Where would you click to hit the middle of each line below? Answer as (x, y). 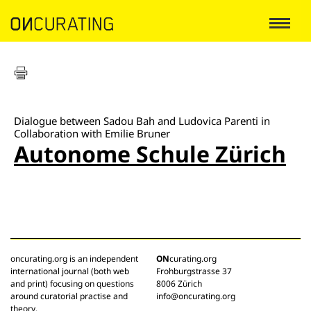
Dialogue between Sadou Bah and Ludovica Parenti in (142, 121)
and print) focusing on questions (72, 284)
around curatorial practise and (69, 296)
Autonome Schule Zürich (150, 154)
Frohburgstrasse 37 (194, 271)
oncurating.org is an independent (74, 259)
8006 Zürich (179, 284)
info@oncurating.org (196, 296)
